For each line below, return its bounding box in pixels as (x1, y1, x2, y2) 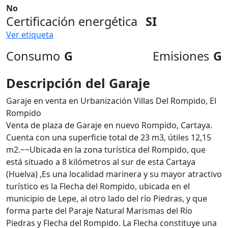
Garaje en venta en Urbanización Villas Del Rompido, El (6, 95, 216, 106)
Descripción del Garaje (6, 74, 150, 92)
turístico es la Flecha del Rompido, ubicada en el (6, 181, 190, 192)
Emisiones (153, 48, 209, 64)
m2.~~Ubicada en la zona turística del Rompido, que (6, 144, 206, 155)
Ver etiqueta (6, 29, 53, 40)
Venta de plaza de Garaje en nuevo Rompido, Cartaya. (6, 120, 212, 131)
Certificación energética (6, 13, 137, 30)
